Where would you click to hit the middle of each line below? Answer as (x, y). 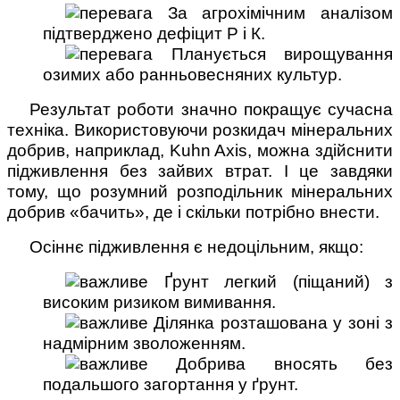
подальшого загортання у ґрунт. (171, 384)
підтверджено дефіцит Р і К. (154, 33)
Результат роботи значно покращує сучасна (211, 109)
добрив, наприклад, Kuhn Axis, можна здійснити (200, 150)
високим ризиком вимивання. (159, 302)
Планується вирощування (273, 54)
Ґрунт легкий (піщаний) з (271, 281)
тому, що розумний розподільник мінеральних (200, 191)
